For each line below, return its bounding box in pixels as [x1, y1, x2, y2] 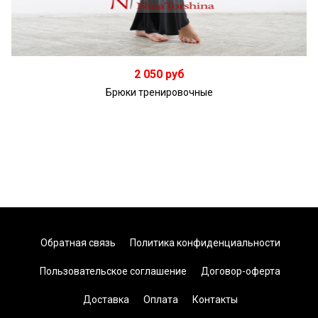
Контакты [190, 293, 238, 305]
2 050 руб [133, 67, 185, 81]
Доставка [80, 293, 129, 305]
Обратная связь [38, 236, 116, 248]
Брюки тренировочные [105, 86, 213, 98]
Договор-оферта [199, 265, 280, 277]
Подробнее [136, 62, 192, 75]
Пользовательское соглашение [38, 265, 187, 277]
